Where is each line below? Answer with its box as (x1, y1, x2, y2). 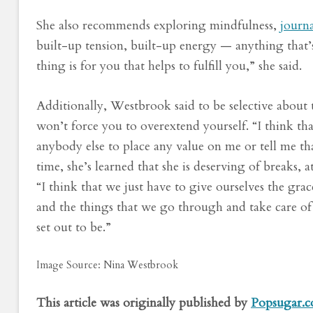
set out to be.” (36, 218, 111, 236)
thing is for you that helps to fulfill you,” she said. (36, 57, 302, 75)
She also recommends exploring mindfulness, (36, 16, 280, 34)
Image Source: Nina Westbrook (36, 258, 178, 272)
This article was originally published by (36, 293, 251, 312)
